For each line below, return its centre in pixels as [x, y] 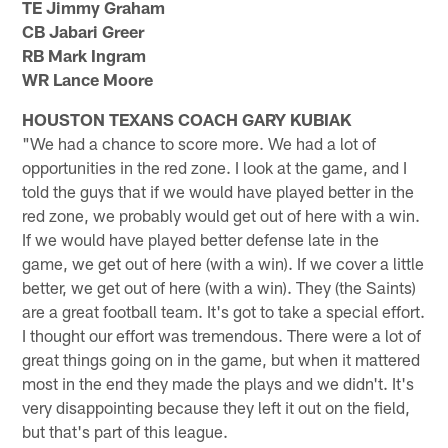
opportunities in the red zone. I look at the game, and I [215, 166]
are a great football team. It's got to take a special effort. [224, 310]
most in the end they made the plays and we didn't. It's [218, 382]
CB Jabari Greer [83, 30]
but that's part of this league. [125, 430]
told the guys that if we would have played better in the [218, 190]
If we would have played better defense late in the [201, 238]
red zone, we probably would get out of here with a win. [221, 214]
